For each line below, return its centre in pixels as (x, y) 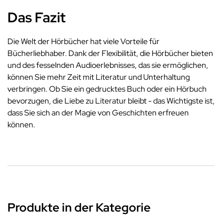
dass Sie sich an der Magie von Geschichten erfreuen (98, 113)
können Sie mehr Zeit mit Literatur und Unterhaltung (99, 77)
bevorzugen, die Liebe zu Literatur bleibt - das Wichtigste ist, (111, 101)
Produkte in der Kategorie (79, 208)
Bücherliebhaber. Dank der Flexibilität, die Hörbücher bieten (110, 54)
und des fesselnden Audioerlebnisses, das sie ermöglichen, (108, 65)
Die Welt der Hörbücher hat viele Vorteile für (83, 42)
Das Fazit (36, 18)
